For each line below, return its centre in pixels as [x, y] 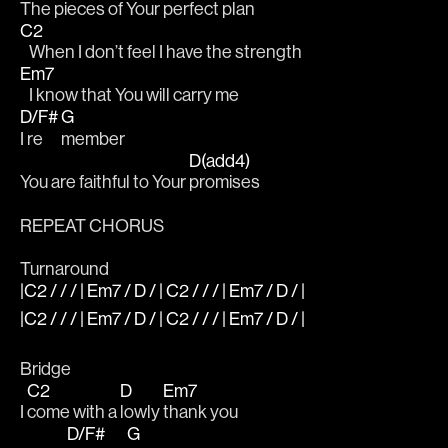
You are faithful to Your [104, 182]
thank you [202, 412]
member [94, 138]
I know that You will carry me [131, 95]
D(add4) [221, 160]
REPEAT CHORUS [92, 225]
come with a [73, 412]
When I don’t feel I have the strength [162, 51]
